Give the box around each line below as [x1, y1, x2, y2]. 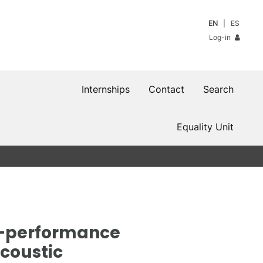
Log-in [209, 33, 233, 42]
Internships [82, 83, 130, 95]
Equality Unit [177, 121, 234, 133]
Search [203, 83, 234, 95]
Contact [149, 83, 184, 95]
